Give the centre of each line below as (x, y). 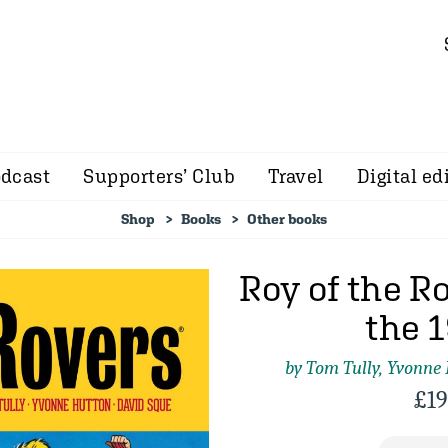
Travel (296, 176)
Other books (287, 219)
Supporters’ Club (159, 176)
